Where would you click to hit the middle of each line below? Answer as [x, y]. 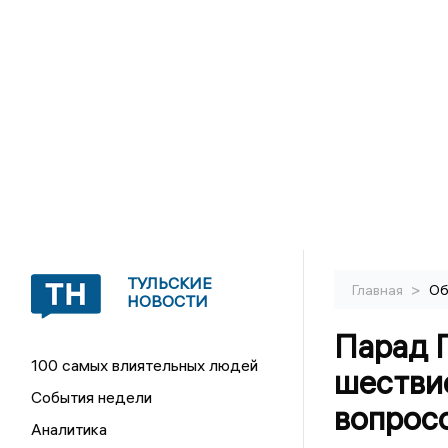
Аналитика [69, 429]
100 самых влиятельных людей [145, 365]
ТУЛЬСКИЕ [170, 283]
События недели [92, 397]
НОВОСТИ [168, 301]
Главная [378, 290]
